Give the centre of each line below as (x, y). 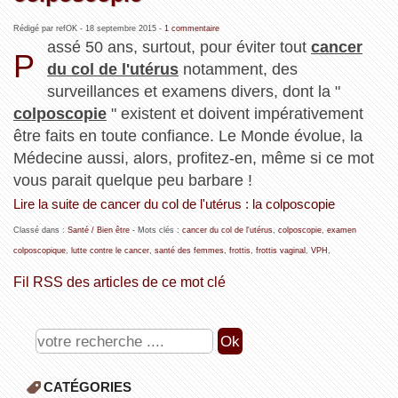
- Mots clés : (155, 230)
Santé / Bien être (98, 230)
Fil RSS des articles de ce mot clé (119, 281)
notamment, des (239, 69)
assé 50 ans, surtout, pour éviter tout (179, 47)
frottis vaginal (280, 250)
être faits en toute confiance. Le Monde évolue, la (187, 135)
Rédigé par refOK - (49, 28)
